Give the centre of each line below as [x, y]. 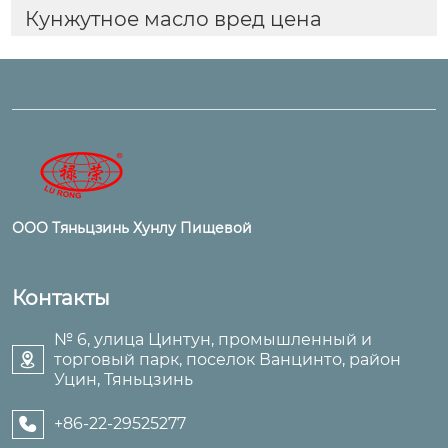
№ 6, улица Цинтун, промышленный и [213, 339]
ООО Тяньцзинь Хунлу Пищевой [132, 227]
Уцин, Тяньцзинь [123, 379]
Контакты [61, 297]
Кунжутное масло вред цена [173, 18]
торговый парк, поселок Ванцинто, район [227, 359]
